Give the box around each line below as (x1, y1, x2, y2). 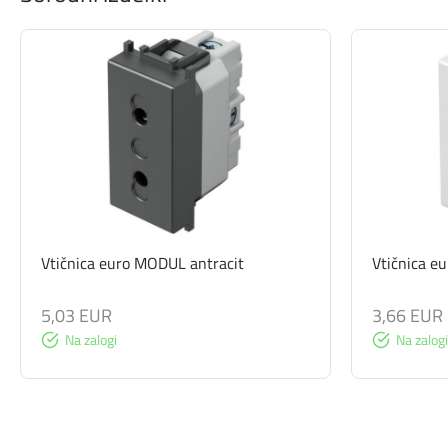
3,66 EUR (372, 301, 443, 329)
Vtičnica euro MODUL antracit (41, 250, 244, 275)
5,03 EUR (41, 301, 112, 329)
